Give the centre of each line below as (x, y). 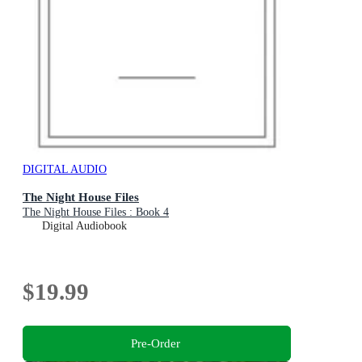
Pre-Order (155, 343)
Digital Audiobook (84, 226)
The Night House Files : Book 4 (96, 213)
